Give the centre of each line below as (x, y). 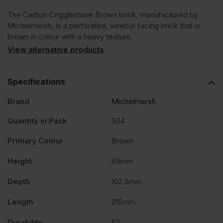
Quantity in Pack (37, 120)
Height (20, 161)
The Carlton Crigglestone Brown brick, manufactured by (103, 14)
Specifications (36, 81)
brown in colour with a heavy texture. (70, 36)
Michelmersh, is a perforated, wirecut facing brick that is (104, 25)
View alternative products (56, 49)
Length (20, 202)
